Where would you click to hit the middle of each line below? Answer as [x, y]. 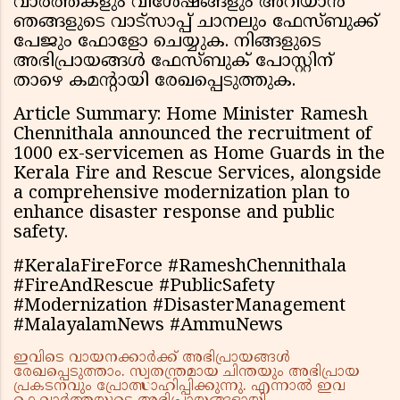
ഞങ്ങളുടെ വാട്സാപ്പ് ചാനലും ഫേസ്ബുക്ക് [196, 23]
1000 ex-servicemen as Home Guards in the [199, 155]
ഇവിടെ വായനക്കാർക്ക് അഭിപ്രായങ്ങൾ [152, 358]
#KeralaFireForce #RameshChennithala [180, 268]
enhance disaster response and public [174, 214]
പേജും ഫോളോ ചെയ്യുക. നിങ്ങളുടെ [167, 43]
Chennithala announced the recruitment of [192, 136]
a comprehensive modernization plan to [182, 195]
